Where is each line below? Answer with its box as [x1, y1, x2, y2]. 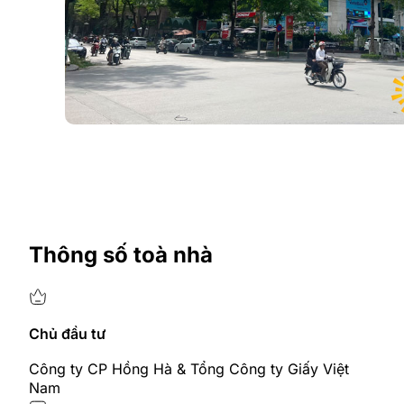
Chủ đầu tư [29, 324, 106, 343]
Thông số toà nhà [29, 241, 213, 268]
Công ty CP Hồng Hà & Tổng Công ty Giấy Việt [29, 360, 349, 379]
